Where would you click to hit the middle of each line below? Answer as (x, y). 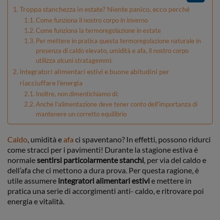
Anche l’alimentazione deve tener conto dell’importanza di (117, 104)
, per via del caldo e (175, 160)
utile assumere (33, 180)
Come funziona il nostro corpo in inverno (92, 20)
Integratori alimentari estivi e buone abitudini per (94, 71)
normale (22, 160)
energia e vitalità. (36, 201)
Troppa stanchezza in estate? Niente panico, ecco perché (104, 9)
